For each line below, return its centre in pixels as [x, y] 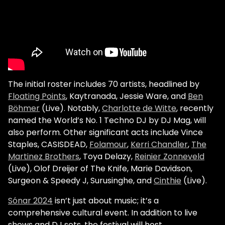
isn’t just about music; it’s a [106, 201]
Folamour [108, 145]
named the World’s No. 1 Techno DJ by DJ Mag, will [107, 121]
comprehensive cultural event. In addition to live [103, 213]
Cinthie [167, 181]
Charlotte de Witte [139, 108]
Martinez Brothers [44, 157]
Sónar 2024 [30, 201]
